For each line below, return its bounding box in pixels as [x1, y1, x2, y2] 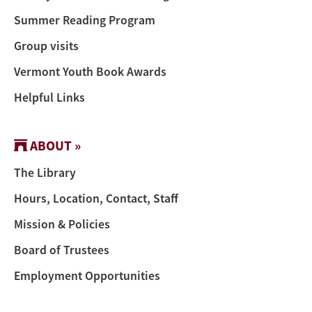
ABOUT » [27, 136, 81, 155]
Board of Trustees [14, 242, 109, 258]
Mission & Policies [14, 216, 110, 232]
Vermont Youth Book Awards [14, 63, 166, 79]
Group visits [14, 38, 79, 54]
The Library [14, 164, 76, 180]
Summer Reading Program [14, 12, 155, 28]
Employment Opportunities [14, 267, 160, 283]
